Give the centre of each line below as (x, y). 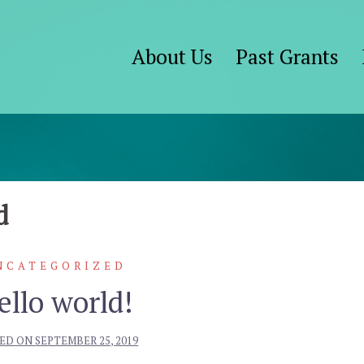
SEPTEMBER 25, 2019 (87, 340)
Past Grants (287, 56)
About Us (172, 56)
